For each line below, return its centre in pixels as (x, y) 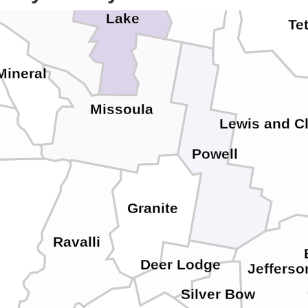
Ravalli (76, 242)
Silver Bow (219, 294)
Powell (214, 154)
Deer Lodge (181, 264)
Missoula (122, 109)
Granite (152, 209)
